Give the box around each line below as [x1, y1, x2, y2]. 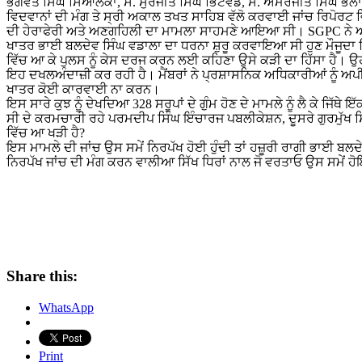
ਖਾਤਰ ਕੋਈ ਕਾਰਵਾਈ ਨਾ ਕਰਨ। [6, 82, 160, 97]
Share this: [6, 267, 78, 284]
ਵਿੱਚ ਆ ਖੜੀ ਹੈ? [6, 126, 85, 141]
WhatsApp [39, 300, 94, 314]
